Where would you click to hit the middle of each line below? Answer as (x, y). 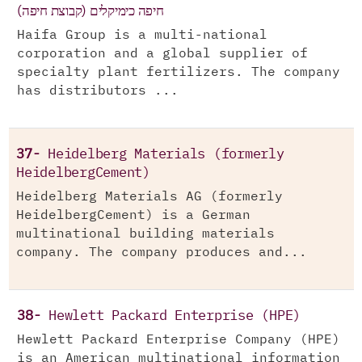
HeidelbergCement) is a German (133, 215)
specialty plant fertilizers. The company (179, 72)
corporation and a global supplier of (162, 54)
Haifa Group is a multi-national (142, 35)
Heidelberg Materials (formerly (166, 155)
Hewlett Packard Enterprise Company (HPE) (179, 340)
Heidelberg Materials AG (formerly (149, 197)
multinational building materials (145, 234)
